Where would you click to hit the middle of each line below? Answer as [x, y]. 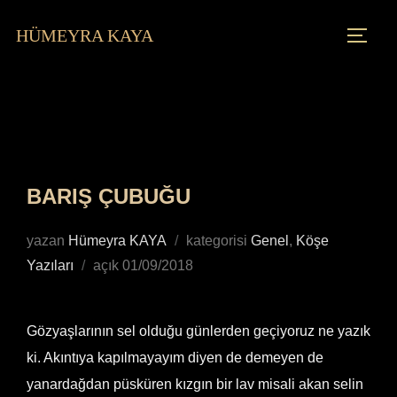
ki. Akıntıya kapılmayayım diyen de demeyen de [175, 358]
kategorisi [218, 241]
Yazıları [50, 265]
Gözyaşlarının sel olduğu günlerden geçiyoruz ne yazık [198, 331]
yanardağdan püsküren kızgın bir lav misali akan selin [195, 384]
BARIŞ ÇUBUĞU [109, 196]
